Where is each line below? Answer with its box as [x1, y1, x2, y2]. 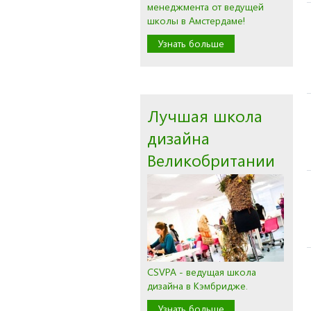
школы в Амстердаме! [147, 14, 245, 27]
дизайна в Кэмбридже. [147, 279, 248, 292]
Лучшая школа [147, 104, 262, 126]
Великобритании [147, 149, 275, 171]
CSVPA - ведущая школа [147, 265, 256, 278]
